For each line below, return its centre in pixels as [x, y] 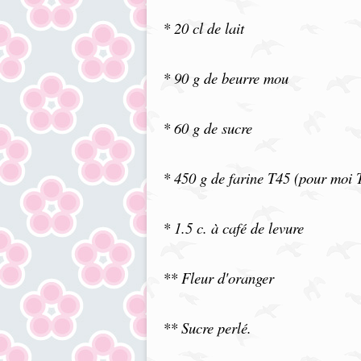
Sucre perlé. [214, 328]
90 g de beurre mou [229, 78]
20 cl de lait [207, 28]
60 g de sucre [211, 128]
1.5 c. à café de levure [237, 228]
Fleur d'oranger [226, 278]
